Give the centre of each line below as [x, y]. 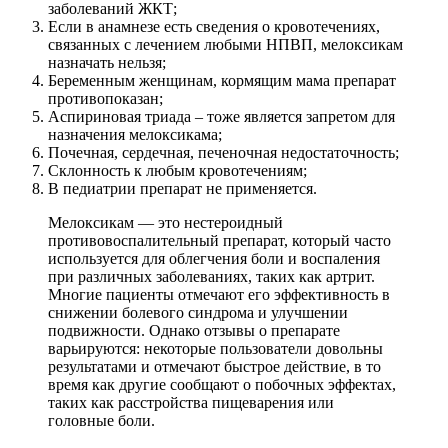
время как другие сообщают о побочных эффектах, [222, 384]
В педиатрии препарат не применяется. [182, 188]
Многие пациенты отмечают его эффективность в [219, 294]
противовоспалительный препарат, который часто [219, 240]
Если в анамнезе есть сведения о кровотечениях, [214, 26]
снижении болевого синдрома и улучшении [198, 312]
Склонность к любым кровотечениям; [177, 170]
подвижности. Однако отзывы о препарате [194, 330]
